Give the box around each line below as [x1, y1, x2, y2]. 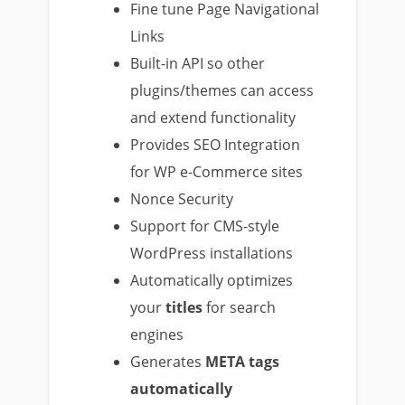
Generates [130, 352, 206, 372]
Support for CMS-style [130, 216, 280, 236]
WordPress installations [130, 243, 294, 263]
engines [130, 325, 184, 344]
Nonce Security [130, 189, 234, 209]
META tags [205, 352, 280, 372]
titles [165, 297, 203, 317]
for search [202, 297, 277, 317]
